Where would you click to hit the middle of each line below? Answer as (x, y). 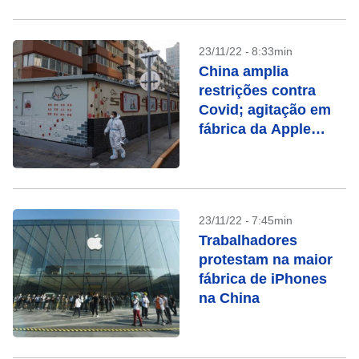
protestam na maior (266, 260)
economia (232, 187)
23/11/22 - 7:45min (246, 220)
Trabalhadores (248, 240)
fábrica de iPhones (263, 279)
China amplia (244, 71)
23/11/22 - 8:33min (246, 51)
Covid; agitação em (265, 110)
